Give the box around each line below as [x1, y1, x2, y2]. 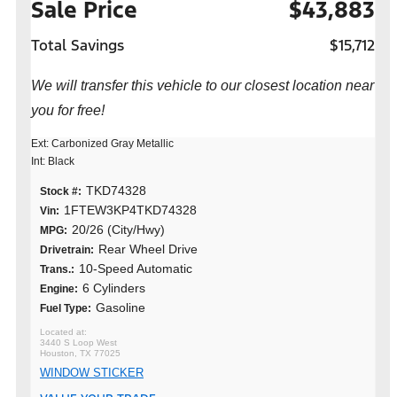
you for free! [31, 103, 105, 119]
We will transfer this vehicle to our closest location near [31, 78, 374, 94]
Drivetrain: [40, 244, 94, 257]
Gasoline [96, 300, 145, 315]
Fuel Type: [40, 302, 91, 315]
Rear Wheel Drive [98, 242, 198, 257]
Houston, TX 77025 [40, 348, 121, 359]
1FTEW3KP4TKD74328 [64, 203, 197, 218]
